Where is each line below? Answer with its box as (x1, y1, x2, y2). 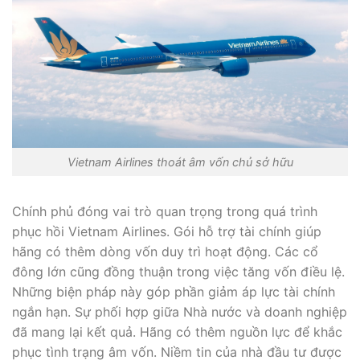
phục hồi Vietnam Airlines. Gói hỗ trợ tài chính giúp (12, 223, 321, 239)
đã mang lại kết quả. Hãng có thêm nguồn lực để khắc (12, 323, 342, 340)
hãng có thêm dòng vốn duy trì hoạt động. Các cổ (12, 243, 318, 260)
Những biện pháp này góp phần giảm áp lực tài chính (12, 283, 335, 300)
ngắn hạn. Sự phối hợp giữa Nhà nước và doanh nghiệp (12, 303, 347, 320)
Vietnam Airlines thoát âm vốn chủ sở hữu (67, 155, 293, 170)
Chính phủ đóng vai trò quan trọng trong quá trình (12, 202, 317, 219)
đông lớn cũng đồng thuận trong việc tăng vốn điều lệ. (12, 263, 345, 280)
